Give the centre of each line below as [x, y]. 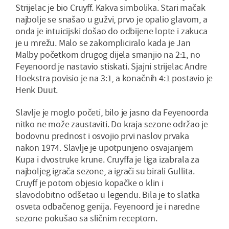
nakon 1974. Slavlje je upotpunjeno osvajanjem [104, 148]
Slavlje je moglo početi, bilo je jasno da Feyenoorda [112, 112]
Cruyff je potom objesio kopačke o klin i [89, 183]
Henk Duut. [37, 90]
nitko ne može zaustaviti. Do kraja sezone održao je [112, 124]
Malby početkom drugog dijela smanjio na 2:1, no [108, 55]
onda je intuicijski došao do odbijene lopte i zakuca [111, 31]
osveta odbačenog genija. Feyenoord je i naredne [108, 207]
